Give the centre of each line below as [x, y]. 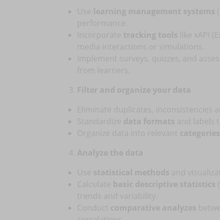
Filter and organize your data [134, 90]
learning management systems [154, 11]
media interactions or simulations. [141, 47]
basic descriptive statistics [164, 184]
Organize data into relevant [128, 133]
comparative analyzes [153, 208]
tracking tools [151, 35]
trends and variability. [117, 196]
